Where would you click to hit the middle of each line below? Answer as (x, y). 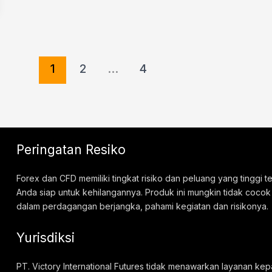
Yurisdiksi (46, 238)
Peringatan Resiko (71, 150)
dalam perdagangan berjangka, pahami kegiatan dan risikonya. (143, 206)
